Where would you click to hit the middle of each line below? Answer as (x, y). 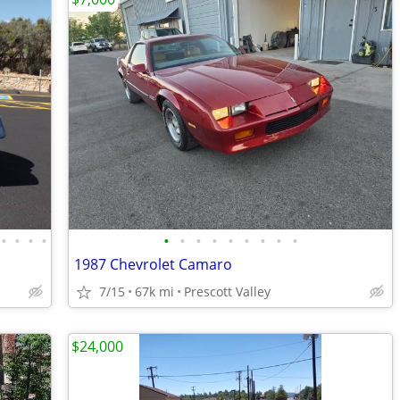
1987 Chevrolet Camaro (153, 264)
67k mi (154, 292)
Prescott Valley (227, 292)
